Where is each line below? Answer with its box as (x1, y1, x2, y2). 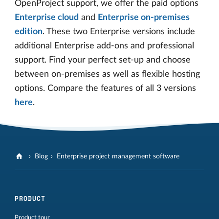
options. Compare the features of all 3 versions (15, 84, 196, 93)
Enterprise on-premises (98, 13, 190, 22)
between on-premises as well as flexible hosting (15, 69, 200, 79)
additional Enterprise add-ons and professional (15, 41, 194, 50)
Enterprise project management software (57, 153, 180, 160)
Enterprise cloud (15, 13, 79, 22)
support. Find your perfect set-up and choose (15, 55, 191, 65)
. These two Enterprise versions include (43, 27, 195, 36)
